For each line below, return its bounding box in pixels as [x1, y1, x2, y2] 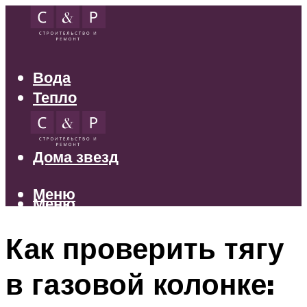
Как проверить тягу [5, 230, 284, 266]
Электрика [33, 107, 110, 127]
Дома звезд [33, 147, 119, 167]
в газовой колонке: [5, 265, 274, 302]
